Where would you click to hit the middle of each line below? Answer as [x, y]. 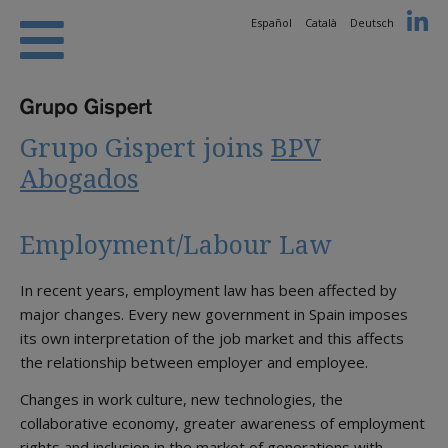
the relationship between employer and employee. [194, 362]
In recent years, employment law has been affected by [208, 290]
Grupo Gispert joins [145, 147]
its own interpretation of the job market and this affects [212, 338]
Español [272, 22]
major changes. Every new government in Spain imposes [214, 314]
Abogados [79, 178]
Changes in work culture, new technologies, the [181, 398]
